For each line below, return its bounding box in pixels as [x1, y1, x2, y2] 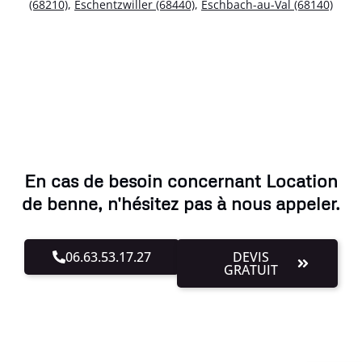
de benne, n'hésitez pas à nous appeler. [22, 192, 340, 215]
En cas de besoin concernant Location [24, 170, 338, 192]
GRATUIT [224, 261, 279, 280]
